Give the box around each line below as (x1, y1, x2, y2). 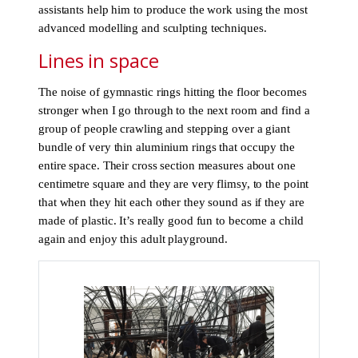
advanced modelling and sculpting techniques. (38, 21, 267, 34)
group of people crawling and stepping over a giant (38, 122, 290, 136)
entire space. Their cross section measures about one (38, 159, 296, 173)
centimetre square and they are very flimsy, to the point (38, 177, 309, 191)
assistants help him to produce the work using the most (38, 2, 308, 16)
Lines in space (38, 47, 159, 74)
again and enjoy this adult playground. (38, 233, 229, 246)
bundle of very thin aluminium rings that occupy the (38, 141, 295, 154)
